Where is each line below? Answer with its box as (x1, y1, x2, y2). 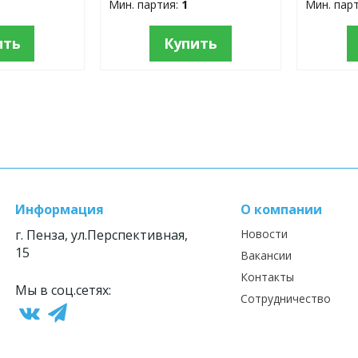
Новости (240, 225, 288, 241)
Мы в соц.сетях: (15, 280, 112, 299)
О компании (240, 200, 322, 218)
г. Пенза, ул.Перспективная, (15, 225, 189, 244)
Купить (163, 34, 217, 54)
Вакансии (240, 247, 292, 263)
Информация (15, 200, 105, 218)
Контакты (240, 268, 294, 284)
